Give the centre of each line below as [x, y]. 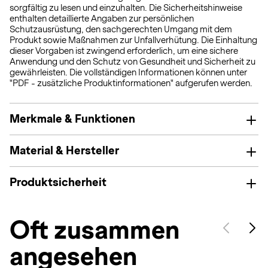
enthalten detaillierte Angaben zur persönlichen [102, 19]
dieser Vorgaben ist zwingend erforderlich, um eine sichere [124, 51]
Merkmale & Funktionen [72, 119]
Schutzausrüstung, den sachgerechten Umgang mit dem [121, 29]
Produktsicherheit [58, 182]
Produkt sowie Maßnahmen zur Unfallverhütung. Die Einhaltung [133, 40]
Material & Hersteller [64, 150]
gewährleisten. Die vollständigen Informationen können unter [128, 72]
